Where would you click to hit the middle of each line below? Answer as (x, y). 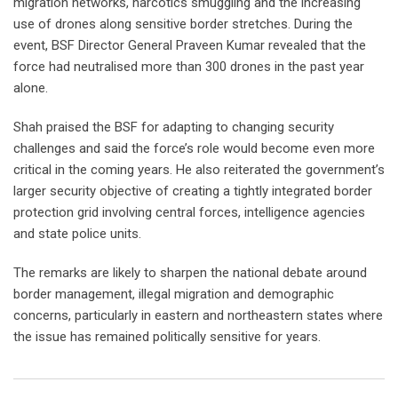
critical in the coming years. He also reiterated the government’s (199, 170)
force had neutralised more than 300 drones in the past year (189, 67)
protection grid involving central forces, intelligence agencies (189, 213)
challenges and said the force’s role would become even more (194, 149)
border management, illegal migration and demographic (174, 295)
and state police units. (77, 234)
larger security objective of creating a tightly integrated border (193, 191)
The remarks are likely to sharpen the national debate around (190, 273)
